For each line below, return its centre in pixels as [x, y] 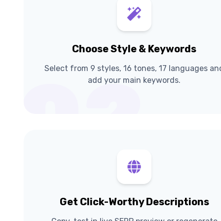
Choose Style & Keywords [134, 49]
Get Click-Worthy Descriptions [134, 202]
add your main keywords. [134, 80]
